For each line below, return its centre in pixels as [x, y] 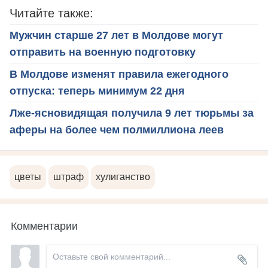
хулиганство [123, 177]
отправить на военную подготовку [103, 52]
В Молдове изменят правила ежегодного [119, 74]
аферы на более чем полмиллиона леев [117, 130]
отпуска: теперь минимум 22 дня [97, 91]
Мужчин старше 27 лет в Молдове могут [116, 35]
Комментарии [44, 225]
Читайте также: [51, 13]
